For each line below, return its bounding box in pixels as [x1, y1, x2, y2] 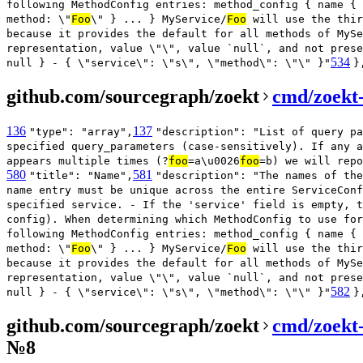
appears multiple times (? [6, 154, 169, 167]
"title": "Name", [29, 169, 133, 181]
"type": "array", [29, 125, 133, 138]
